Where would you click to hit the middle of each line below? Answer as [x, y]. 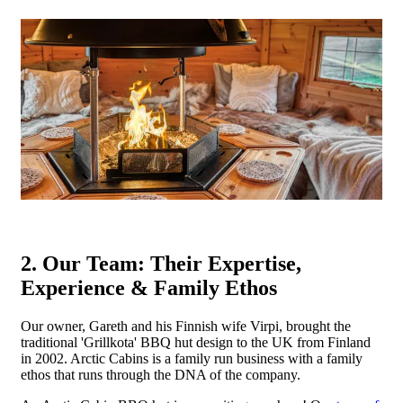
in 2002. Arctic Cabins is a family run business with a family [192, 359]
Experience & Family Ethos [149, 288]
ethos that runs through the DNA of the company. [161, 375]
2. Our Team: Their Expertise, [161, 264]
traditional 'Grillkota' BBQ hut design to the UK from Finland [196, 343]
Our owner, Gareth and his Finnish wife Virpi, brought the [186, 327]
